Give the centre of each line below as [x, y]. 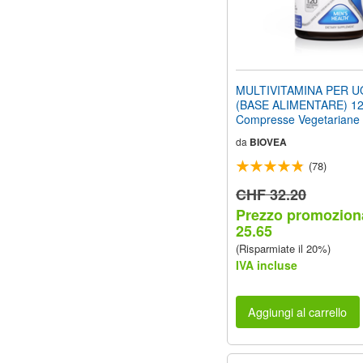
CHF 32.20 [271, 194]
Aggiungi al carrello [298, 312]
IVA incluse [267, 265]
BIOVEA [268, 141]
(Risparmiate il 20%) [283, 248]
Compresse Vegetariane [298, 119]
